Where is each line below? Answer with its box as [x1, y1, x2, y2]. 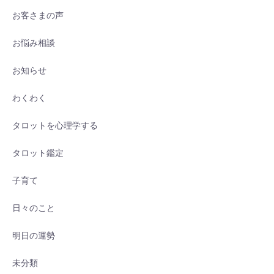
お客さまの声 [12, 10, 64, 21]
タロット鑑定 [12, 148, 64, 158]
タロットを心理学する [12, 120, 98, 131]
